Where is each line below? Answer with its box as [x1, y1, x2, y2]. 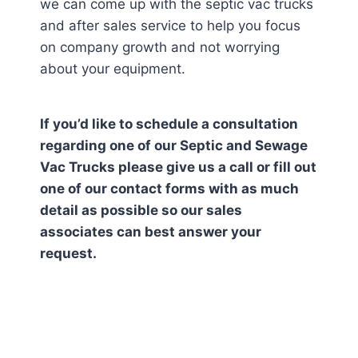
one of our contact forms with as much [40, 181, 299, 197]
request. [40, 245, 97, 261]
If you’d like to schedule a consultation [40, 116, 298, 132]
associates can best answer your [40, 224, 261, 240]
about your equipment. [40, 61, 185, 77]
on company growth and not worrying [40, 39, 280, 55]
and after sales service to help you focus [40, 18, 300, 34]
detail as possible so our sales [40, 202, 242, 218]
